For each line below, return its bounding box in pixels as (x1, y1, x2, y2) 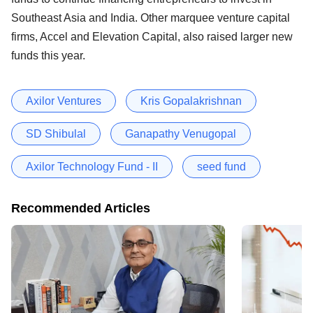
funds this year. (11, 49, 88, 61)
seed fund (197, 160, 246, 173)
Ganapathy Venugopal (125, 127, 236, 140)
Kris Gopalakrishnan (140, 94, 242, 107)
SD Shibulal (26, 127, 86, 140)
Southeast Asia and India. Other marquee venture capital (11, 11, 290, 24)
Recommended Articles (11, 201, 150, 215)
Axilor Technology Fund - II (26, 160, 158, 173)
